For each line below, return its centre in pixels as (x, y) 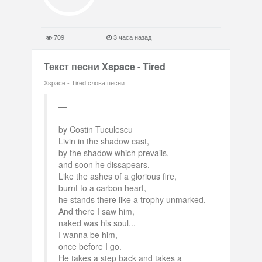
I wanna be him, (88, 235)
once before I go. (90, 246)
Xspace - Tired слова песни (84, 82)
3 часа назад (132, 37)
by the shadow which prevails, (114, 153)
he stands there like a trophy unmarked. (132, 199)
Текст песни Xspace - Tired (105, 66)
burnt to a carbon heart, (102, 188)
